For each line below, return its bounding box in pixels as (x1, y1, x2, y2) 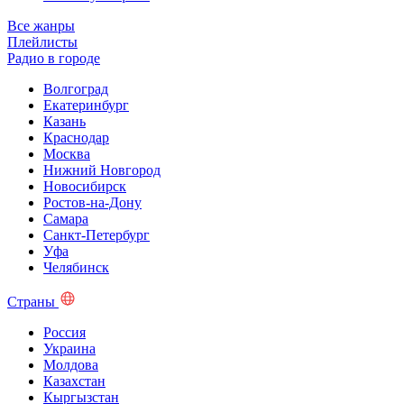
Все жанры (7, 18, 75, 34)
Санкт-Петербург (43, 227, 150, 243)
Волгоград (43, 81, 108, 97)
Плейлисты (7, 34, 78, 50)
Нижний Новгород (43, 162, 161, 179)
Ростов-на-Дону (43, 195, 142, 211)
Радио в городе (7, 50, 100, 67)
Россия (43, 325, 86, 341)
